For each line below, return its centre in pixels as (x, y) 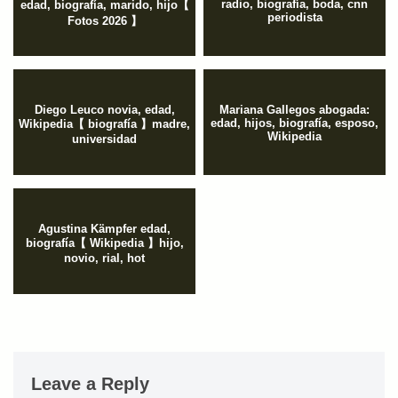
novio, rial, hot (104, 258)
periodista (295, 17)
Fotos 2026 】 (104, 20)
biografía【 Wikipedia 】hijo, (104, 243)
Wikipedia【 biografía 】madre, (104, 123)
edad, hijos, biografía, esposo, (295, 123)
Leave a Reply (90, 383)
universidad (104, 139)
